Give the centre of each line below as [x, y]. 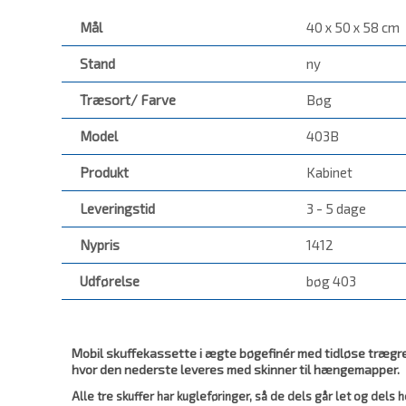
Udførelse [110, 281]
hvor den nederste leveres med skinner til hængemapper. [236, 370]
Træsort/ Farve [128, 100]
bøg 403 [331, 281]
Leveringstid [117, 209]
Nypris [100, 245]
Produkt [104, 173]
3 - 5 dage [336, 209]
